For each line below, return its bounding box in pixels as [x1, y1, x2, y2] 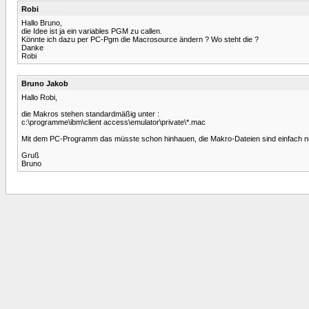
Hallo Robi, [21, 92, 57, 101]
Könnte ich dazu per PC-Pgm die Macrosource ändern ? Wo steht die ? [21, 34, 259, 43]
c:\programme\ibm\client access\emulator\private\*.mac [21, 117, 206, 126]
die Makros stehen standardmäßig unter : [21, 109, 159, 118]
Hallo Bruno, [21, 18, 62, 27]
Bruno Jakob [21, 79, 68, 88]
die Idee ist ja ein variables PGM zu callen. [21, 26, 162, 35]
